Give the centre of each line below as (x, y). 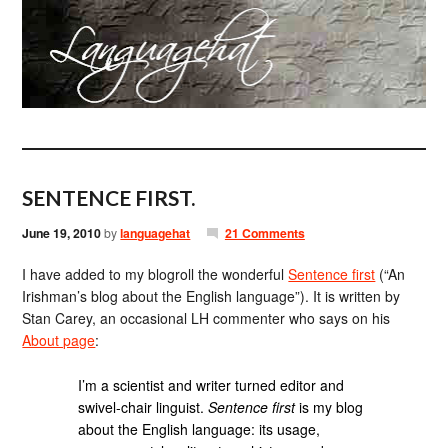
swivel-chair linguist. (143, 406)
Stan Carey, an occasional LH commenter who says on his (206, 318)
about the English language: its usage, (199, 428)
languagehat (155, 233)
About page (59, 340)
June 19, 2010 (62, 233)
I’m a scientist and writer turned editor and (211, 384)
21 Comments (264, 233)
